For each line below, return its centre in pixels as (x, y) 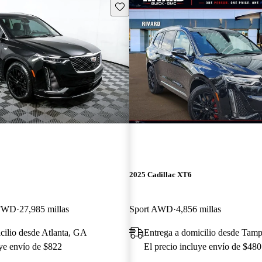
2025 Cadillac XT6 (160, 174)
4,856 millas (198, 209)
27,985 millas (44, 209)
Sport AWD (151, 209)
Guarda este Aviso (146, 6)
